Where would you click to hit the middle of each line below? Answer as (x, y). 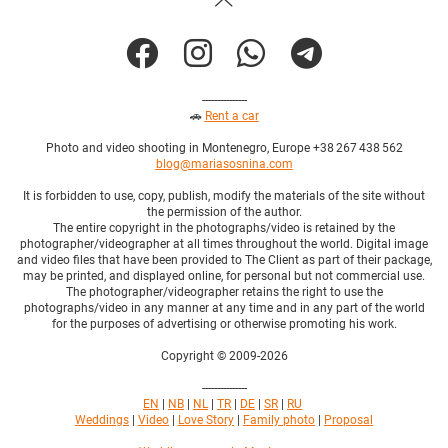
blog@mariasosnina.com (224, 163)
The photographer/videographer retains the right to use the (224, 291)
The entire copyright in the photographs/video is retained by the (224, 227)
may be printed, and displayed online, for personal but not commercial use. (224, 275)
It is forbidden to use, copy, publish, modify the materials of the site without (224, 195)
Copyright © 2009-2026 (224, 355)
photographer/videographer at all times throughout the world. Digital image (224, 243)
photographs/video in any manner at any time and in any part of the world (224, 307)
